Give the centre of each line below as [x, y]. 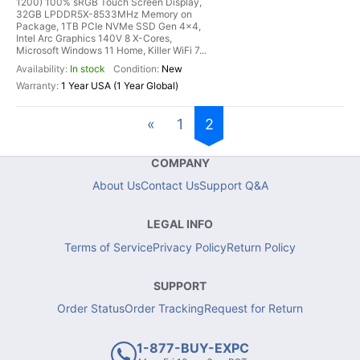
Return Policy [261, 247]
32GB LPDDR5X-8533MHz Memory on [104, 14]
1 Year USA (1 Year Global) [120, 86]
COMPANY [180, 162]
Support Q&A [233, 185]
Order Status [91, 308]
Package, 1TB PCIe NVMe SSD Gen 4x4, [108, 26]
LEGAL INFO [180, 224]
